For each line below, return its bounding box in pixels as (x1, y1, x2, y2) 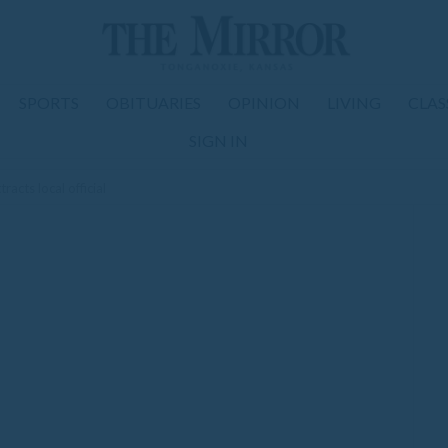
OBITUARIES (106, 93, 201, 112)
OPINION (228, 93, 300, 112)
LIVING (327, 93, 381, 112)
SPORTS (19, 93, 79, 112)
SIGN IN (188, 131, 248, 150)
